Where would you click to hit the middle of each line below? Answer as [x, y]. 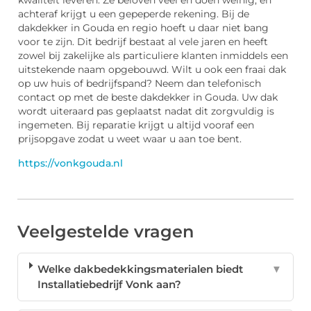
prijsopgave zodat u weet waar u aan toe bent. [130, 139]
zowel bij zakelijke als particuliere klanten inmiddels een [153, 56]
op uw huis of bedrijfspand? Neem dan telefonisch [140, 84]
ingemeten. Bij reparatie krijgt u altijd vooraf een [136, 125]
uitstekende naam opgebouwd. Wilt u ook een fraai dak [152, 70]
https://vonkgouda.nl [70, 163]
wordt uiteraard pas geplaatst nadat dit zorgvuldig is [146, 111]
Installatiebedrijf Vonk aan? [110, 285]
